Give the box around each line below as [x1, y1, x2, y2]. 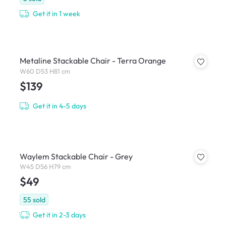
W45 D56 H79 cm [19, 162, 71, 171]
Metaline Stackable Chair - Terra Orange [19, 55, 166, 66]
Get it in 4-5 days [33, 101, 87, 111]
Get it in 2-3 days [33, 210, 86, 219]
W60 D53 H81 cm [19, 67, 70, 75]
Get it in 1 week [33, 9, 81, 19]
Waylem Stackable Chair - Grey [19, 151, 133, 161]
